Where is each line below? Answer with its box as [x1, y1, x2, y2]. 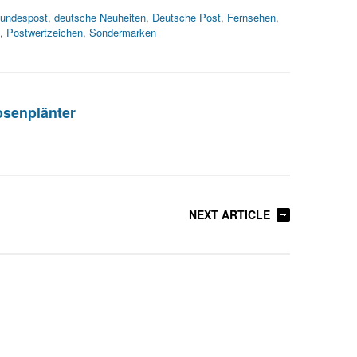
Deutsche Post [152, 10, 221, 25]
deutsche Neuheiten [54, 10, 146, 25]
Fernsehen [227, 10, 276, 25]
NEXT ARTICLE [189, 206, 270, 222]
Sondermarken [89, 25, 156, 40]
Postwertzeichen [6, 25, 83, 40]
